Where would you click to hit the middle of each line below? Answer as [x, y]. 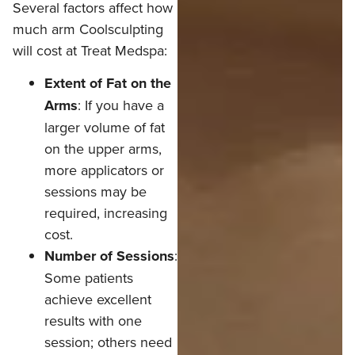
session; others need [108, 342]
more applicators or [104, 170]
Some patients [89, 278]
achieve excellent [98, 300]
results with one [93, 321]
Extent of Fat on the [108, 84]
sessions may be [95, 192]
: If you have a [121, 105]
